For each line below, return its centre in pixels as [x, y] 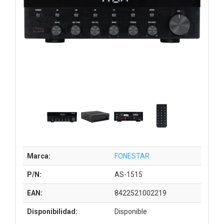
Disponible [131, 211]
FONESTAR [132, 156]
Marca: [39, 156]
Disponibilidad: [52, 211]
